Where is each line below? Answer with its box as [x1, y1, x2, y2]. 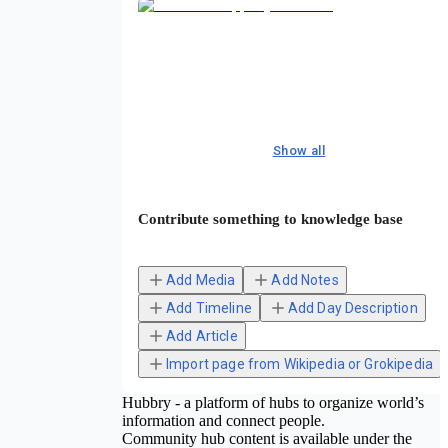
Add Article [166, 328, 238, 345]
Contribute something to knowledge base [138, 211, 403, 228]
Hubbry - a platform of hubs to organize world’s [122, 394, 424, 412]
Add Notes [271, 272, 339, 289]
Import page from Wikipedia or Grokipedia [166, 356, 433, 373]
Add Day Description [287, 300, 418, 317]
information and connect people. [122, 412, 325, 430]
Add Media [166, 272, 236, 289]
